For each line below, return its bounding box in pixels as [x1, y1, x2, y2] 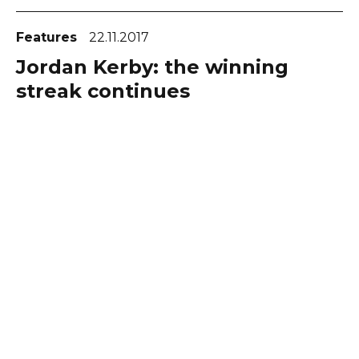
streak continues [16, 79, 190, 103]
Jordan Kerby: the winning [16, 54, 288, 79]
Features [16, 29, 81, 45]
